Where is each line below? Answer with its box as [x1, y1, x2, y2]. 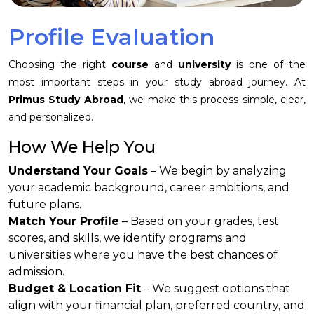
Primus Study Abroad [8, 93, 123, 107]
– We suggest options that [141, 282, 290, 296]
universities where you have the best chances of [8, 248, 278, 262]
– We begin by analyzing [148, 164, 287, 178]
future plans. [8, 198, 81, 212]
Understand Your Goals [8, 164, 148, 178]
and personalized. [8, 111, 93, 124]
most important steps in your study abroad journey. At [8, 76, 306, 89]
